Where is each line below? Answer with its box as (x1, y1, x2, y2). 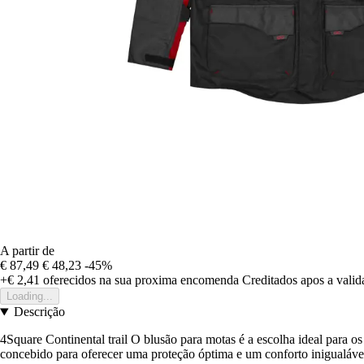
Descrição (13, 305, 65, 319)
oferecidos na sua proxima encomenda (40, 273, 239, 288)
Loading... (6, 290, 53, 303)
